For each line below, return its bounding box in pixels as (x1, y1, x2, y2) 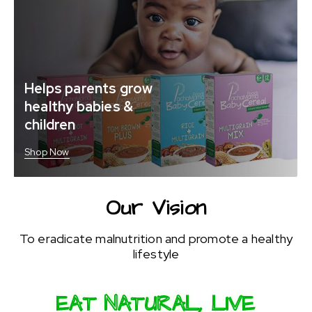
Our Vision (106, 194, 206, 224)
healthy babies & (24, 97, 134, 116)
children (24, 116, 76, 134)
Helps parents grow (24, 79, 153, 98)
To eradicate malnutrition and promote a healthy (19, 230, 293, 248)
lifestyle (132, 245, 180, 263)
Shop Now (24, 146, 70, 159)
